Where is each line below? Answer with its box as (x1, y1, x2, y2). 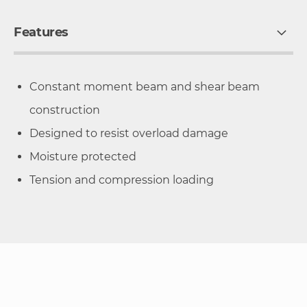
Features (14, 24, 69, 40)
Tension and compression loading (29, 173, 214, 186)
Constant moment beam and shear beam (29, 79, 260, 93)
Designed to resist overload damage (29, 126, 228, 140)
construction (29, 103, 100, 116)
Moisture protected (29, 149, 136, 163)
